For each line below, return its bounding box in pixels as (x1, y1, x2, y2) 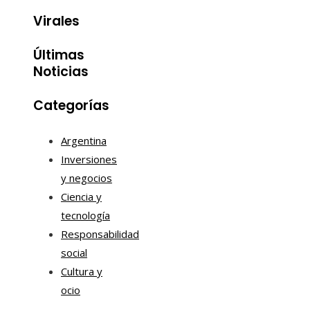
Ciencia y (61, 190, 102, 204)
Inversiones (61, 152, 117, 167)
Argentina (61, 134, 107, 148)
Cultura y (61, 264, 102, 279)
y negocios (61, 171, 112, 185)
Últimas (33, 45, 84, 64)
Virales (33, 11, 80, 30)
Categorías (33, 96, 109, 116)
